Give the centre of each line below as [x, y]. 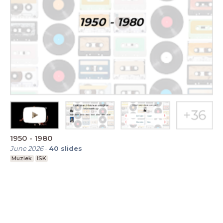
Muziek [22, 158]
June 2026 [27, 148]
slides [71, 148]
